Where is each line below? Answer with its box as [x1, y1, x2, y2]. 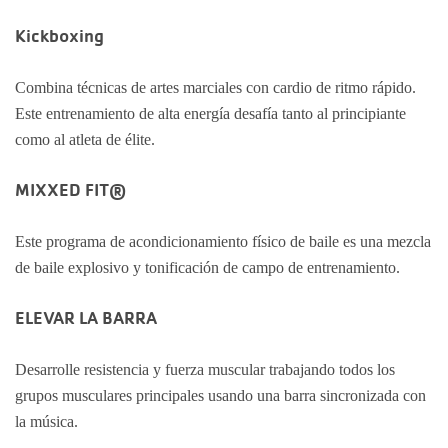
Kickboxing [15, 25, 104, 46]
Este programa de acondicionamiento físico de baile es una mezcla [15, 233, 431, 250]
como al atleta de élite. [15, 131, 155, 148]
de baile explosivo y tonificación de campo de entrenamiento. [15, 259, 400, 276]
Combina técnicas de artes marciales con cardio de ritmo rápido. [15, 79, 416, 96]
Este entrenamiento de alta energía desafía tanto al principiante [15, 105, 406, 122]
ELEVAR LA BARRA [15, 307, 157, 328]
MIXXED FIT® [15, 179, 126, 200]
